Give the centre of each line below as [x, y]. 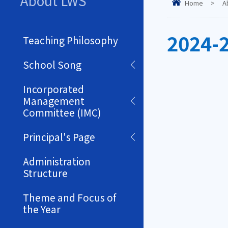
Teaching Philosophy [70, 40]
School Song [52, 65]
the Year [42, 209]
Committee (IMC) [62, 112]
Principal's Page [59, 137]
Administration [57, 161]
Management [54, 101]
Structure [45, 173]
